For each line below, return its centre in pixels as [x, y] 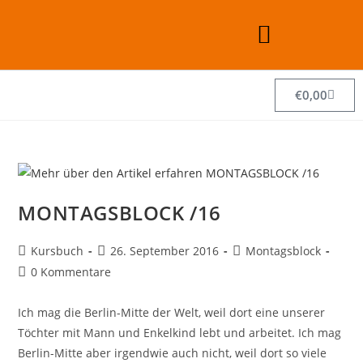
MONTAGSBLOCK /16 [120, 212]
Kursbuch [58, 250]
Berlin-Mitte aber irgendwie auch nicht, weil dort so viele [173, 352]
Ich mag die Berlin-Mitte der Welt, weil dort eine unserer [172, 312]
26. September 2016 [165, 250]
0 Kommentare [71, 271]
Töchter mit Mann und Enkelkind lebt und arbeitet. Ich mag [180, 332]
